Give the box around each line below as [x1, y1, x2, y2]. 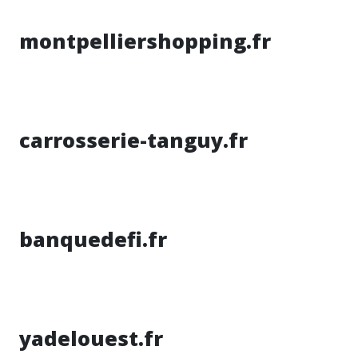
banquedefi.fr [19, 225, 167, 253]
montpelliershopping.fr [19, 27, 271, 54]
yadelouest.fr [19, 324, 163, 352]
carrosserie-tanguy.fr [19, 126, 248, 153]
